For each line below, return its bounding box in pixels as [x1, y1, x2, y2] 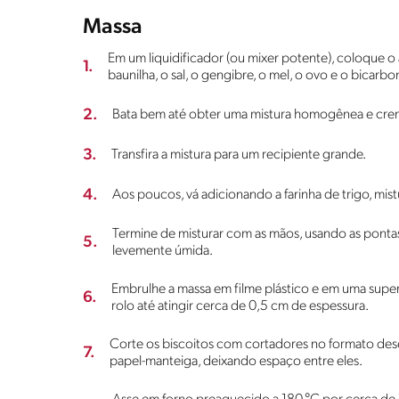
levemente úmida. [112, 243, 213, 258]
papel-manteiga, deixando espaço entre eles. [110, 354, 362, 369]
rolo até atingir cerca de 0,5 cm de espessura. [111, 298, 369, 313]
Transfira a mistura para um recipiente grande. [111, 147, 366, 162]
